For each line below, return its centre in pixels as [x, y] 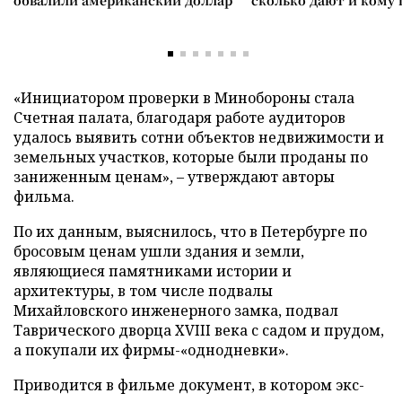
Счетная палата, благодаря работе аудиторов [179, 118]
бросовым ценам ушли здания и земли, [159, 251]
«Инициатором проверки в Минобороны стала [184, 98]
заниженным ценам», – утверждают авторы [174, 177]
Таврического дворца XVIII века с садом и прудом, [199, 330]
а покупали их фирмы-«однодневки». [151, 350]
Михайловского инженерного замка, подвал [176, 310]
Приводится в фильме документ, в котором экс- [189, 385]
